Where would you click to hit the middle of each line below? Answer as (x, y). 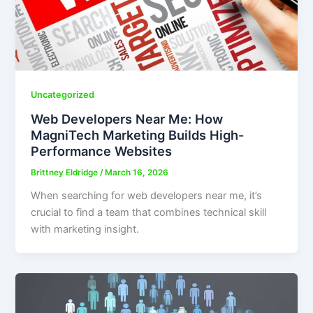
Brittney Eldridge (66, 172)
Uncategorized (63, 95)
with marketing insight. (85, 229)
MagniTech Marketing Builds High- (138, 134)
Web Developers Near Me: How (127, 118)
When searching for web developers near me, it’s (147, 195)
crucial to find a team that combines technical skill (149, 212)
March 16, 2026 (137, 172)
